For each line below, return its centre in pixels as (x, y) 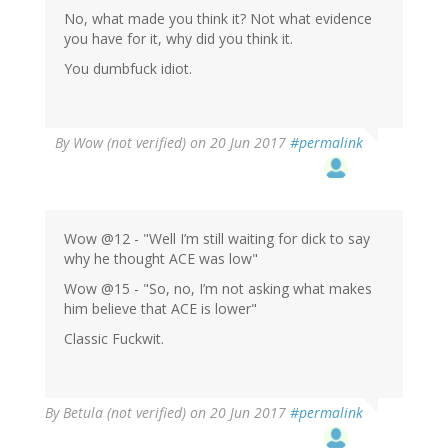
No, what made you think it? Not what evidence (218, 18)
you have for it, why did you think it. (178, 38)
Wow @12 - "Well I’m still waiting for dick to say (217, 238)
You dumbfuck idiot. (128, 68)
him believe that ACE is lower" (160, 308)
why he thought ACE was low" (161, 258)
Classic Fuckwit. (114, 338)
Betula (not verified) (124, 412)
